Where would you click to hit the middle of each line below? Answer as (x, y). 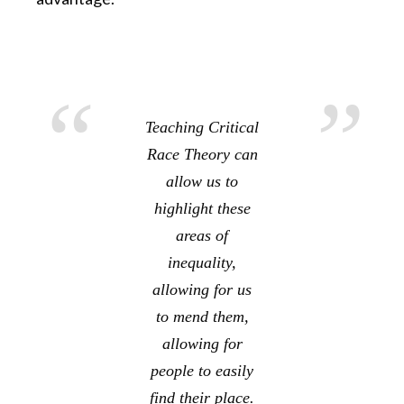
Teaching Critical (202, 128)
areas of (202, 236)
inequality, (202, 263)
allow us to (202, 182)
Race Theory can (202, 155)
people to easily (202, 371)
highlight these (202, 209)
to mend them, (202, 317)
